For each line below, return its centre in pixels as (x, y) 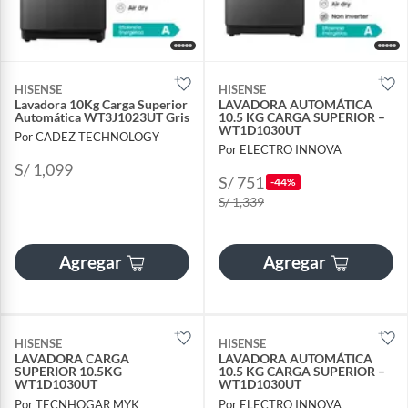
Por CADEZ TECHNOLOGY (87, 137)
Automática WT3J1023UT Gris (102, 117)
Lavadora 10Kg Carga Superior (101, 105)
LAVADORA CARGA (72, 359)
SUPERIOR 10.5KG (68, 372)
